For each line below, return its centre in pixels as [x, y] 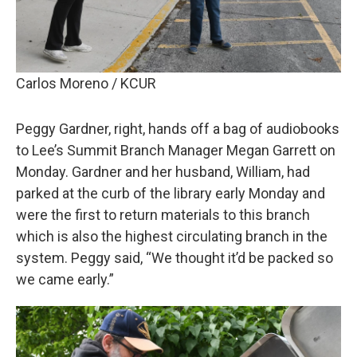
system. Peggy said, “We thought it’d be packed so [175, 258]
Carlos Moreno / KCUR [86, 83]
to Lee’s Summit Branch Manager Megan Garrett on [176, 150]
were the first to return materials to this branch [163, 215]
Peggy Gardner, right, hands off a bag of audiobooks [178, 129]
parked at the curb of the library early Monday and [171, 193]
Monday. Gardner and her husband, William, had [163, 172]
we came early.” [65, 279]
